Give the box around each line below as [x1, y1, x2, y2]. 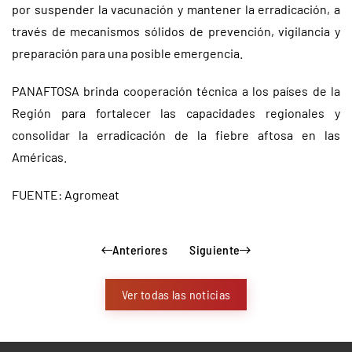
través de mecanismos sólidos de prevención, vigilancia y [12, 24, 340, 38]
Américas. [12, 149, 67, 164]
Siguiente [189, 242, 240, 257]
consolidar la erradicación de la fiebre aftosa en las [12, 127, 340, 142]
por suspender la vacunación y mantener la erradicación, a [12, 2, 340, 16]
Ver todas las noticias [121, 287, 231, 302]
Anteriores [112, 242, 168, 257]
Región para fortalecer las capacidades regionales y [12, 105, 340, 120]
